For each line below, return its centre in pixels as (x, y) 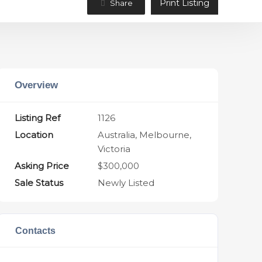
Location (34, 135)
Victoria (114, 149)
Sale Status (39, 183)
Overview (36, 85)
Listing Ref (38, 118)
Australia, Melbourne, (145, 135)
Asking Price (42, 166)
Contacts (35, 230)
